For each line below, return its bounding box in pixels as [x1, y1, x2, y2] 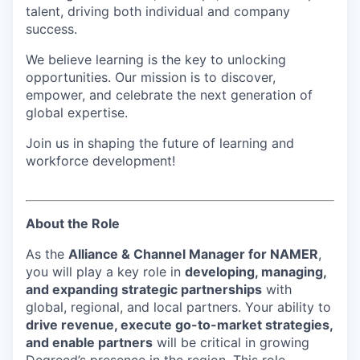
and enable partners [26, 334, 153, 350]
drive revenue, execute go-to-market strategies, [26, 317, 333, 333]
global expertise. [26, 104, 128, 121]
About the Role [26, 215, 120, 231]
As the [26, 246, 68, 262]
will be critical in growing [153, 334, 309, 350]
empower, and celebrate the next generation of [26, 87, 313, 103]
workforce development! [26, 153, 175, 169]
